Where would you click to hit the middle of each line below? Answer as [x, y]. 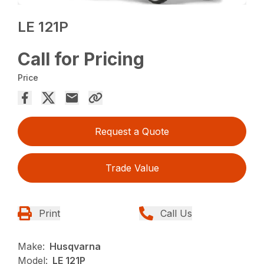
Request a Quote [132, 132]
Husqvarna [75, 247]
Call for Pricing [81, 59]
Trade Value [132, 168]
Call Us [176, 214]
